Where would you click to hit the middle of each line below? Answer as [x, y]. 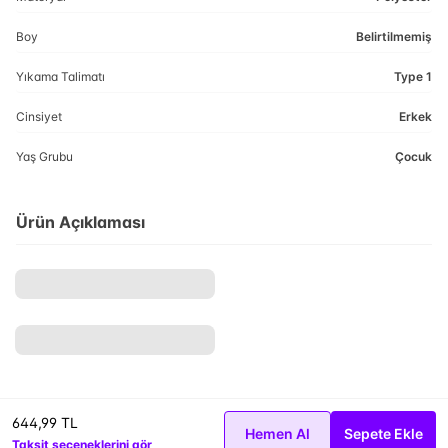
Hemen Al [277, 433]
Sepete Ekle [383, 433]
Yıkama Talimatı [60, 76]
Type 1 [413, 76]
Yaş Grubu [44, 156]
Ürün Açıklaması [80, 222]
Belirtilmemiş [394, 36]
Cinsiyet [39, 116]
